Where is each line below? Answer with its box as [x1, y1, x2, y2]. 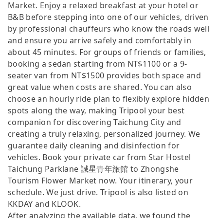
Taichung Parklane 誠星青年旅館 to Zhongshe [8, 163, 179, 174]
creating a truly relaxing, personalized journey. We [8, 128, 200, 139]
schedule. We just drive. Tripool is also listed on [8, 186, 189, 198]
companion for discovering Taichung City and [8, 116, 182, 127]
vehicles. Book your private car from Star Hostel [8, 151, 191, 163]
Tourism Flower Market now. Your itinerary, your [8, 175, 193, 186]
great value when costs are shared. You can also [8, 81, 192, 92]
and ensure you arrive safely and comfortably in [8, 35, 192, 46]
